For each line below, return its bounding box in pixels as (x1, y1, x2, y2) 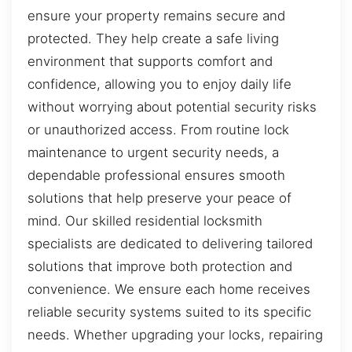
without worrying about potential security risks (27, 99, 317, 115)
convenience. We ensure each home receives (27, 281, 310, 298)
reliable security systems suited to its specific (27, 304, 311, 321)
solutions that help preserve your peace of (27, 190, 291, 207)
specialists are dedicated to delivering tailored (27, 236, 313, 252)
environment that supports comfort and (27, 53, 273, 70)
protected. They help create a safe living (27, 31, 279, 47)
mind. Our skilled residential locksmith (27, 213, 262, 229)
